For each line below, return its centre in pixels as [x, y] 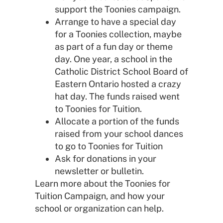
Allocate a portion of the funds [117, 121]
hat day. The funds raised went [117, 96]
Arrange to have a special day [115, 21]
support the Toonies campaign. [118, 9]
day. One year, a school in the [113, 59]
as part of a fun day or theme [114, 46]
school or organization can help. [99, 208]
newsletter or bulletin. [99, 171]
